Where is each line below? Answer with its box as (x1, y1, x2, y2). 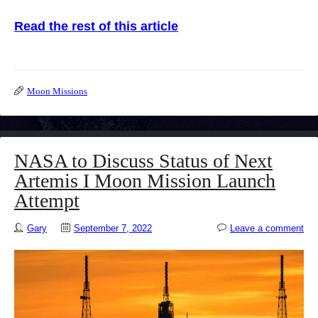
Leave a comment (230, 222, 304, 234)
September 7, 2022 (74, 222, 152, 234)
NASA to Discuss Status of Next (14, 149, 273, 172)
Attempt (14, 189, 79, 212)
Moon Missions (27, 85, 87, 97)
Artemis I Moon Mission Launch (14, 169, 275, 192)
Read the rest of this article (14, 18, 178, 33)
